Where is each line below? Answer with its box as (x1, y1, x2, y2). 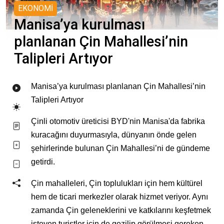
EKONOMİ (18, 3, 53, 13)
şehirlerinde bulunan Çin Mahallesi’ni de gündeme (31, 144, 210, 153)
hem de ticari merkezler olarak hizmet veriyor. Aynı (31, 192, 208, 201)
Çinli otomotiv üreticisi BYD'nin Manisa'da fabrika (31, 117, 205, 126)
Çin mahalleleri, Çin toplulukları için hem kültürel (31, 179, 202, 188)
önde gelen (156, 130, 196, 139)
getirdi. (31, 157, 55, 166)
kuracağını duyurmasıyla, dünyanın (31, 130, 156, 139)
